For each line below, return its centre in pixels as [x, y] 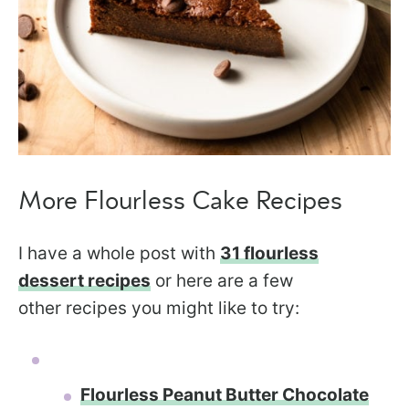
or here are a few [222, 281]
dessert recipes [84, 281]
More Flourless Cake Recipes [180, 202]
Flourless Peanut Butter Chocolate [225, 395]
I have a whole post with [119, 254]
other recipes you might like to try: [159, 309]
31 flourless [269, 254]
